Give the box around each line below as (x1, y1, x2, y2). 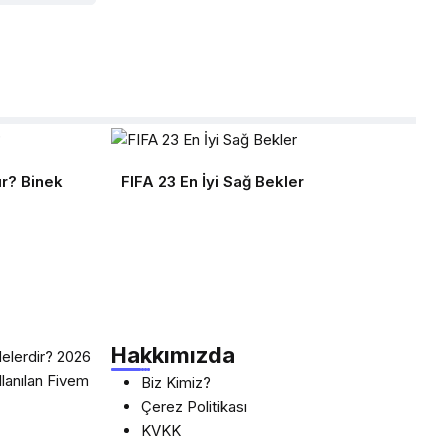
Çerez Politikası (141, 397, 247, 416)
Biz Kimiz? (141, 373, 211, 392)
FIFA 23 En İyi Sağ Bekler (121, 171, 304, 191)
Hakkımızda (111, 342, 235, 368)
